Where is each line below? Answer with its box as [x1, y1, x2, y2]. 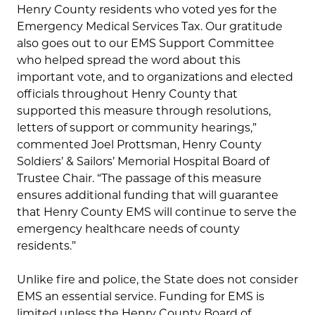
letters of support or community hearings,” [17, 121, 257, 135]
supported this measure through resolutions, [17, 104, 271, 118]
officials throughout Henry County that [17, 87, 238, 101]
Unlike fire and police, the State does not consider [17, 273, 298, 287]
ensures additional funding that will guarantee [17, 188, 278, 202]
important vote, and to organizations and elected [17, 70, 293, 84]
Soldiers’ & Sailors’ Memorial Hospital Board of [17, 155, 269, 169]
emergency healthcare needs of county [17, 222, 240, 236]
